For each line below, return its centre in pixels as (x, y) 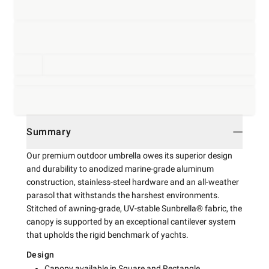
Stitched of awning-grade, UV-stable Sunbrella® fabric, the (134, 208)
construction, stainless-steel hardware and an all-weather (133, 182)
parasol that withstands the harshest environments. (123, 195)
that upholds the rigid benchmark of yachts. (107, 235)
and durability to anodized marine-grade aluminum (120, 169)
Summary (49, 132)
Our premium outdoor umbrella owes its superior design (129, 156)
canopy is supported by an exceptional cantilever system (131, 222)
